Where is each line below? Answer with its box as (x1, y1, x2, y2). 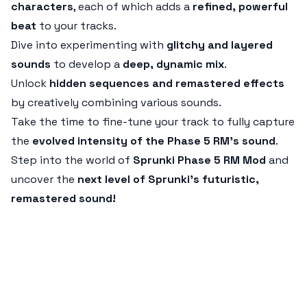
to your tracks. (36, 19, 116, 33)
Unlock (11, 76, 49, 90)
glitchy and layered (167, 38, 273, 52)
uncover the (11, 172, 77, 186)
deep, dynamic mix (123, 57, 224, 71)
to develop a (51, 57, 123, 71)
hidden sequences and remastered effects (49, 76, 284, 90)
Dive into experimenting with (11, 38, 167, 52)
